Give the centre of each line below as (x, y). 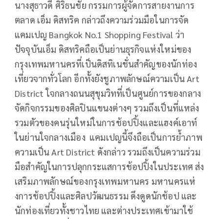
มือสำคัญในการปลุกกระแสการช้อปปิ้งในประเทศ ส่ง (109, 166)
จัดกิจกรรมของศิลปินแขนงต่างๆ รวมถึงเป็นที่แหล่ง (107, 108)
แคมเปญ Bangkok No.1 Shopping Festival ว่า (100, 34)
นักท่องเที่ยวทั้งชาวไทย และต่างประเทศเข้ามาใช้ (104, 210)
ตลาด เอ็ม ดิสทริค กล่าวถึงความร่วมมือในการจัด (102, 20)
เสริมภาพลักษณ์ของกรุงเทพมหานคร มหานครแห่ (105, 181)
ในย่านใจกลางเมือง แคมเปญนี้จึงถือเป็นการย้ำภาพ (109, 137)
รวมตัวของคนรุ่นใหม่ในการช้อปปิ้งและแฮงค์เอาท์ (106, 122)
